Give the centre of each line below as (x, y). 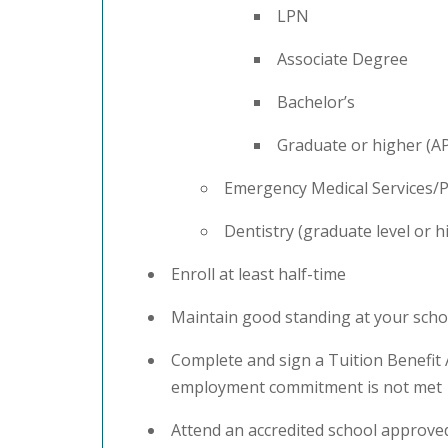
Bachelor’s (316, 101)
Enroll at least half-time (258, 273)
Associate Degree (342, 58)
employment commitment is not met (306, 386)
